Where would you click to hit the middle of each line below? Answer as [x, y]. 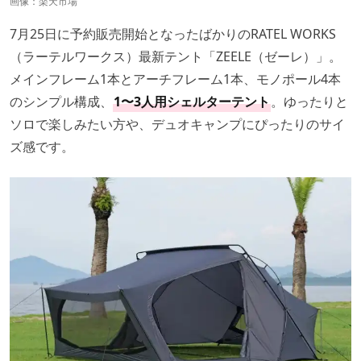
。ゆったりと [309, 101]
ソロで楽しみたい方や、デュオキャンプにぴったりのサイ [177, 124]
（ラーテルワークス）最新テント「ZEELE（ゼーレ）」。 [176, 56]
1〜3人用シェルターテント [192, 101]
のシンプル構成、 [61, 101]
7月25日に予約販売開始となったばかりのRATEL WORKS [173, 33]
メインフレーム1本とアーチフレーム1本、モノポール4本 [175, 79]
